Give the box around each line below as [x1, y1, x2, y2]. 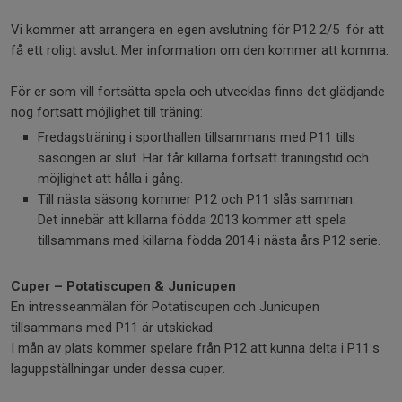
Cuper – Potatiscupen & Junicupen [11, 278, 236, 294]
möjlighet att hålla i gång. [38, 170, 183, 187]
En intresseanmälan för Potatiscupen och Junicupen [11, 299, 319, 315]
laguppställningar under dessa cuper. [11, 361, 240, 377]
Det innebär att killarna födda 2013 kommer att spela [38, 212, 346, 228]
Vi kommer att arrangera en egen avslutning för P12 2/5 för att [11, 22, 384, 38]
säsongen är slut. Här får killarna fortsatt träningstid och [38, 150, 369, 166]
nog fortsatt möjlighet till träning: [11, 104, 203, 120]
